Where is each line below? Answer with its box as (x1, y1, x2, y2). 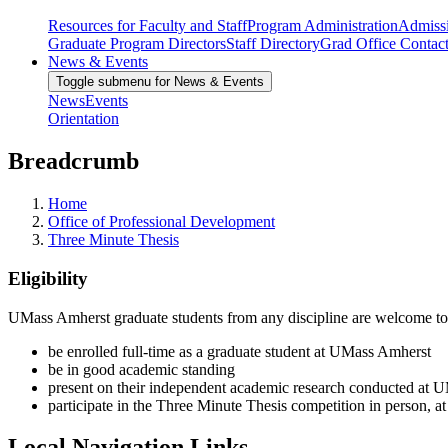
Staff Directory (226, 35, 320, 53)
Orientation (48, 110, 119, 128)
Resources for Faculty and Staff (48, 17, 247, 35)
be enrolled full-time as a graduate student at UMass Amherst (48, 342, 431, 360)
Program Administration (247, 17, 398, 35)
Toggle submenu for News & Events (56, 74, 264, 90)
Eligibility (8, 267, 88, 289)
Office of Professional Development (48, 213, 275, 231)
